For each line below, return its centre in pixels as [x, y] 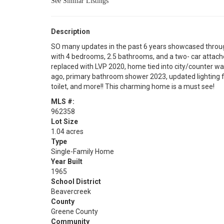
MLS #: [63, 101]
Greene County [74, 211]
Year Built [67, 161]
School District [76, 181]
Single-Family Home [82, 151]
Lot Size [64, 121]
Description [70, 31]
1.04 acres [67, 131]
